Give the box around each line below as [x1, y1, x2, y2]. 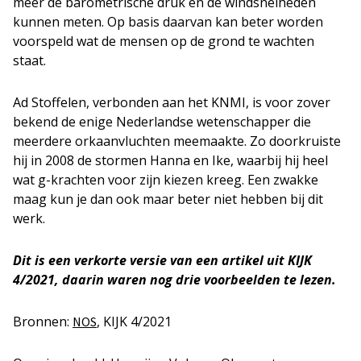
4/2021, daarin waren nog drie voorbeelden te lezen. [13, 270, 336, 288]
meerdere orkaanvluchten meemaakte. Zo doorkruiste [13, 131, 341, 150]
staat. [13, 51, 46, 69]
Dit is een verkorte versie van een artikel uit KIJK [13, 251, 312, 269]
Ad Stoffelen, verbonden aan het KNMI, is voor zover [13, 93, 330, 111]
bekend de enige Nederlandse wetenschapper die [13, 112, 311, 131]
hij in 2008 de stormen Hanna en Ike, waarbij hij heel [13, 151, 328, 169]
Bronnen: [13, 312, 73, 330]
